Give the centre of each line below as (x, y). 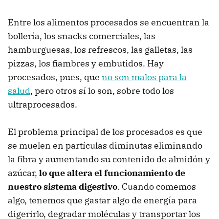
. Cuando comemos (157, 186)
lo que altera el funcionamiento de (112, 173)
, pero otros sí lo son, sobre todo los (102, 90)
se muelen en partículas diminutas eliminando (105, 145)
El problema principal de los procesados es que (105, 131)
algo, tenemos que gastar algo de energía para (102, 200)
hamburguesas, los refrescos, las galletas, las (100, 49)
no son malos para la (144, 77)
